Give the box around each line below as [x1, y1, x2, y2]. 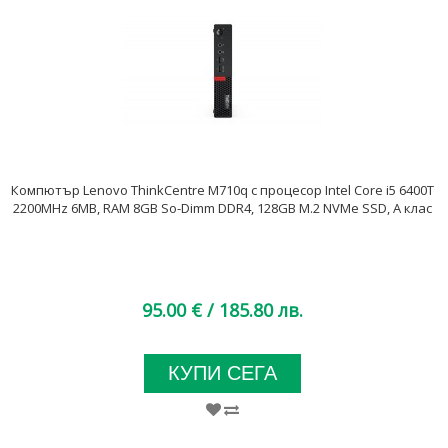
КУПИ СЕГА [168, 362, 277, 385]
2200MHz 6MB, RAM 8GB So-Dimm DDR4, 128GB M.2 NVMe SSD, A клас [13, 199, 432, 218]
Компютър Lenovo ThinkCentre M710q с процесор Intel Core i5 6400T [11, 181, 434, 200]
